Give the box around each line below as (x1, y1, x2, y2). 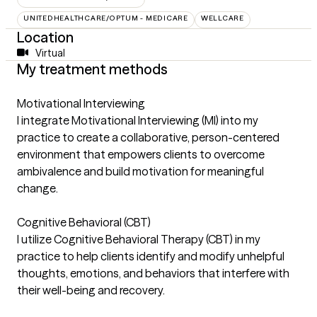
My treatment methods (17, 59, 168, 78)
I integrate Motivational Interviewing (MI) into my (17, 113, 258, 127)
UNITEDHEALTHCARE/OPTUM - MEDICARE (23, 13, 188, 23)
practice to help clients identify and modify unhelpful (17, 248, 284, 263)
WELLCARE (200, 13, 244, 23)
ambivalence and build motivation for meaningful (17, 163, 264, 178)
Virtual (35, 46, 65, 59)
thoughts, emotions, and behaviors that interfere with (17, 265, 289, 280)
